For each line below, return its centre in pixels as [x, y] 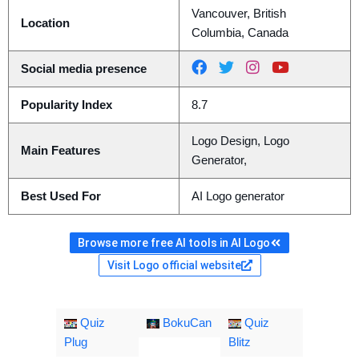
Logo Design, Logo [240, 141]
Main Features [60, 151]
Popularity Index [66, 105]
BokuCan [185, 323]
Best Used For [61, 197]
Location [45, 24]
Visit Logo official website [174, 266]
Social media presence [83, 69]
